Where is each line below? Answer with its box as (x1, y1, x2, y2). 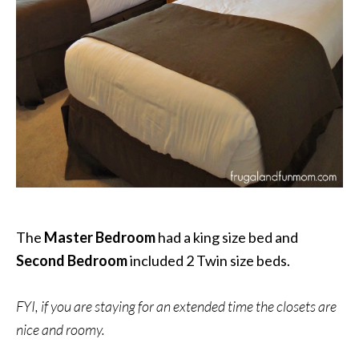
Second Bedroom (16, 252, 127, 270)
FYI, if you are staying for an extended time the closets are (16, 297, 337, 316)
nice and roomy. (16, 321, 105, 339)
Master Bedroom (42, 228, 155, 247)
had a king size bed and (155, 228, 298, 247)
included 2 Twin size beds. (127, 252, 290, 270)
